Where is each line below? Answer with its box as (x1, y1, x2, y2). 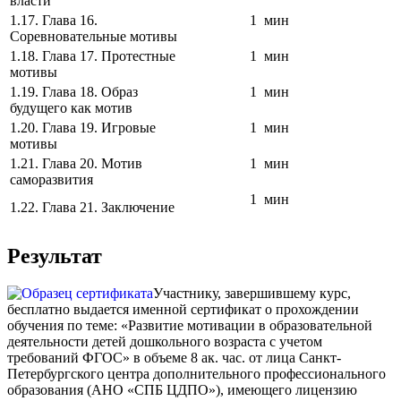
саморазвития (10, 171, 93, 187)
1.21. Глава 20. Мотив (10, 155, 142, 171)
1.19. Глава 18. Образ (10, 83, 138, 99)
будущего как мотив (10, 99, 132, 115)
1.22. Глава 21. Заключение (10, 199, 175, 215)
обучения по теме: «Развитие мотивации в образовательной (7, 318, 372, 334)
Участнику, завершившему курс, (153, 286, 351, 302)
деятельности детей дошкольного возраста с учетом (7, 334, 322, 350)
